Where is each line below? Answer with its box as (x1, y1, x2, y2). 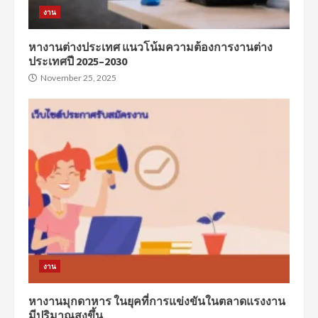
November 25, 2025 (39, 72, 116, 83)
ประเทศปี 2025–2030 (28, 54, 127, 68)
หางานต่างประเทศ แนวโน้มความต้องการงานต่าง (28, 40, 273, 54)
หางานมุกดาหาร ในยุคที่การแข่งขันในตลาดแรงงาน (28, 294, 285, 308)
